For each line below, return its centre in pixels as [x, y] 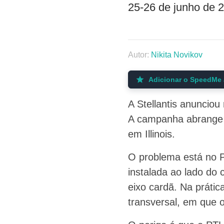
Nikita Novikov [176, 54]
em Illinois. [151, 134]
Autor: [139, 54]
